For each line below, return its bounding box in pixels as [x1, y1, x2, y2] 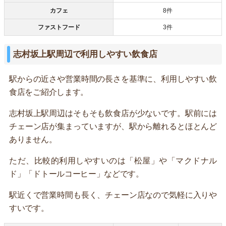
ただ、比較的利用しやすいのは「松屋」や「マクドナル [9, 156, 217, 165]
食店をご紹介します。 [9, 88, 88, 97]
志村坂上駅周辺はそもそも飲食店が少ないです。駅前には [9, 109, 217, 118]
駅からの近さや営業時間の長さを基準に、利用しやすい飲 [9, 75, 217, 84]
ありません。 [9, 135, 57, 144]
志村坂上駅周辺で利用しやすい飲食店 [13, 49, 157, 60]
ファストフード [37, 24, 80, 31]
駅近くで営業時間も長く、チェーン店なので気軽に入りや [9, 191, 217, 200]
